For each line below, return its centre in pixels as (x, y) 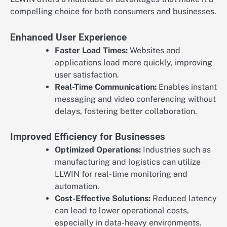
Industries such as (176, 149)
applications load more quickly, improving (134, 62)
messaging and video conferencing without (135, 99)
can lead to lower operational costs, (122, 210)
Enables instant (187, 87)
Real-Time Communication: (106, 87)
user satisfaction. (87, 74)
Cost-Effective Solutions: (103, 198)
